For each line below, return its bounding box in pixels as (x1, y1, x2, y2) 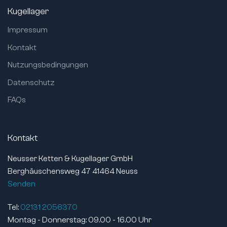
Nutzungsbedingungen (8, 60, 88, 70)
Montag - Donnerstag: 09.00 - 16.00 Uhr (8, 215, 152, 225)
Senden (8, 179, 35, 189)
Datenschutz (8, 78, 55, 87)
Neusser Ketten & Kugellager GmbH (8, 154, 133, 164)
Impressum (8, 25, 48, 34)
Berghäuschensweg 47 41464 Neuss (8, 167, 138, 176)
